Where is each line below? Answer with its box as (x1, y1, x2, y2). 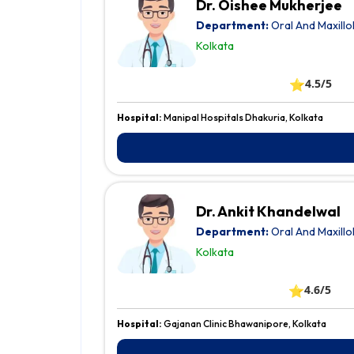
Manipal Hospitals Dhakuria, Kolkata (164, 111, 323, 124)
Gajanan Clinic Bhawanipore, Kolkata (164, 318, 326, 330)
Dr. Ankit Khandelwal (196, 202, 341, 221)
